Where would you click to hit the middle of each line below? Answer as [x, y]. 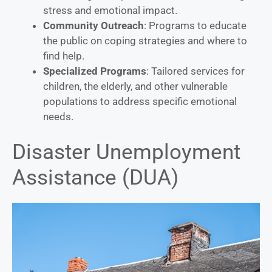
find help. [64, 56]
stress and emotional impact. [110, 10]
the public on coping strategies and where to [145, 40]
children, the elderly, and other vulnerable [135, 86]
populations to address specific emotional [140, 101]
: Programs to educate [195, 25]
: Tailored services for [195, 71]
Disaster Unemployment [126, 152]
